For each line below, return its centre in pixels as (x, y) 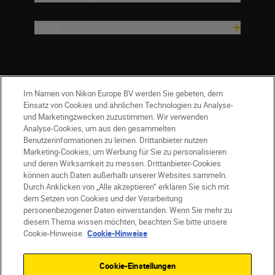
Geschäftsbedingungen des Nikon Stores (117, 241)
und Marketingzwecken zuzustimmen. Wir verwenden (116, 117)
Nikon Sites (88, 196)
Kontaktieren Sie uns (73, 211)
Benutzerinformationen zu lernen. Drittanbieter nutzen (116, 140)
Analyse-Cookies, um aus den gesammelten (100, 128)
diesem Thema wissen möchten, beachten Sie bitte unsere (126, 222)
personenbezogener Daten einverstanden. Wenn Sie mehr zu (128, 210)
